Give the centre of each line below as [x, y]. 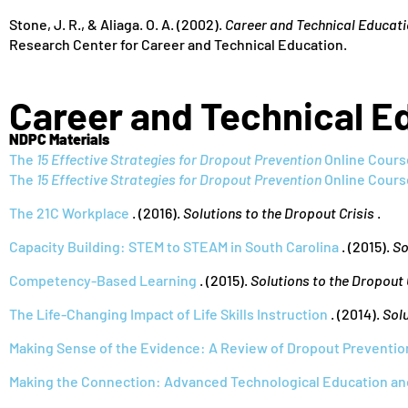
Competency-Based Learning [103, 280]
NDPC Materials [59, 139]
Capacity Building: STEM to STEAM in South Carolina [174, 246]
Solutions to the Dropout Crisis [279, 213]
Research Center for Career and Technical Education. [178, 44]
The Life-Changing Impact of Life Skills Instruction [168, 314]
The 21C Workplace [69, 213]
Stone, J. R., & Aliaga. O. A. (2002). [117, 24]
